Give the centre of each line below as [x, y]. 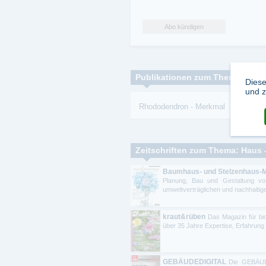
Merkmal [210, 107]
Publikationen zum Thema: [189, 77]
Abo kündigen [184, 27]
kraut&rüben [184, 217]
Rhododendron [164, 107]
